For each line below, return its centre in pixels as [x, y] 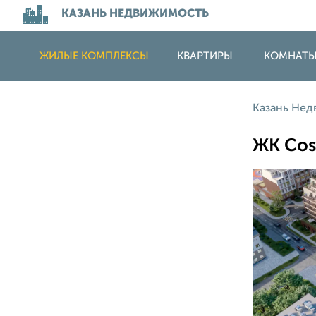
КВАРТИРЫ [205, 56]
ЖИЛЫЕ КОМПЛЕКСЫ [94, 56]
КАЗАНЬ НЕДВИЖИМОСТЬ [135, 14]
